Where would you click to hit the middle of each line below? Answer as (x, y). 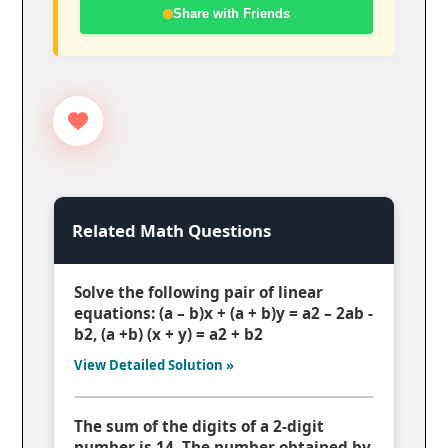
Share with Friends (231, 14)
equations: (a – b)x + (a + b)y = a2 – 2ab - (224, 313)
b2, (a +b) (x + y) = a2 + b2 (169, 334)
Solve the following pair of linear (199, 292)
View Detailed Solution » (154, 365)
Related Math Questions (172, 231)
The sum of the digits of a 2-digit (199, 425)
